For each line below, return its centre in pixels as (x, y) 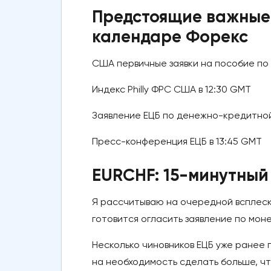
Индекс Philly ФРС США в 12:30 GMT (171, 90)
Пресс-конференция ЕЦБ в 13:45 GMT (177, 142)
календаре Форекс (170, 37)
